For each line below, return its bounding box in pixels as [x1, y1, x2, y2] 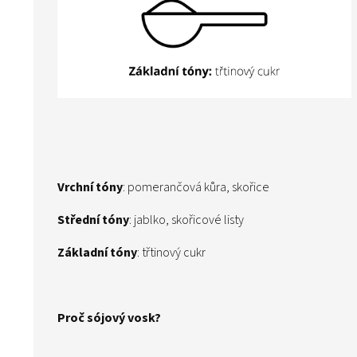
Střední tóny [57, 211, 129, 229]
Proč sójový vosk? [57, 309, 163, 328]
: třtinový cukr [137, 244, 206, 262]
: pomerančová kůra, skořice [123, 178, 269, 197]
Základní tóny [57, 244, 137, 262]
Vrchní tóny [57, 178, 123, 197]
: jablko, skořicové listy [129, 211, 246, 229]
